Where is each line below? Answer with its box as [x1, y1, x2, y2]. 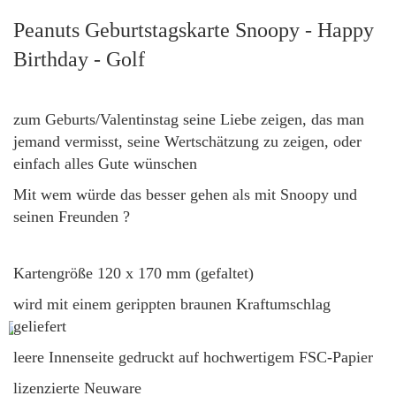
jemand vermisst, [13, 132, 127, 150]
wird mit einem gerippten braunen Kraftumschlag [13, 294, 331, 313]
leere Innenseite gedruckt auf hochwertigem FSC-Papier [13, 347, 373, 366]
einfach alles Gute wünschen [13, 154, 197, 172]
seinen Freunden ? [13, 207, 130, 225]
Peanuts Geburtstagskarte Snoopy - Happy [13, 18, 374, 42]
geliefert [13, 316, 66, 335]
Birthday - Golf [13, 47, 145, 71]
